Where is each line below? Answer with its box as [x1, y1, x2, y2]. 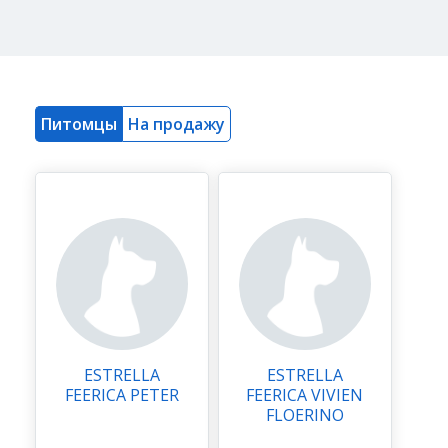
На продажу [128, 113, 225, 135]
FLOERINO [266, 404, 344, 426]
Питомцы [41, 113, 117, 135]
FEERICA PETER [65, 384, 179, 406]
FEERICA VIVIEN [246, 384, 364, 406]
